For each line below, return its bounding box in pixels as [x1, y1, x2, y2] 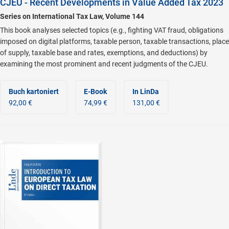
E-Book [84, 87, 107, 96]
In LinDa [132, 87, 159, 96]
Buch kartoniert [9, 87, 59, 96]
